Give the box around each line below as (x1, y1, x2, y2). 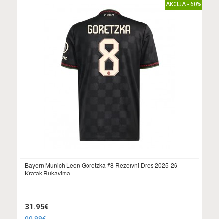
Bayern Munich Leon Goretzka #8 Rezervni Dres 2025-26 (25, 161, 177, 170)
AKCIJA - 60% (166, 1, 201, 8)
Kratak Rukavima (25, 169, 70, 177)
